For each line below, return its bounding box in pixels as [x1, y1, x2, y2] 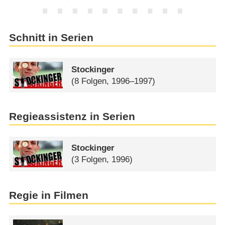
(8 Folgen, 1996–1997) [71, 76, 156, 86]
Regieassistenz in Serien [9, 110, 135, 123]
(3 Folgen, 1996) [71, 155, 133, 165]
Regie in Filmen [9, 189, 88, 202]
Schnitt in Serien [9, 32, 93, 44]
